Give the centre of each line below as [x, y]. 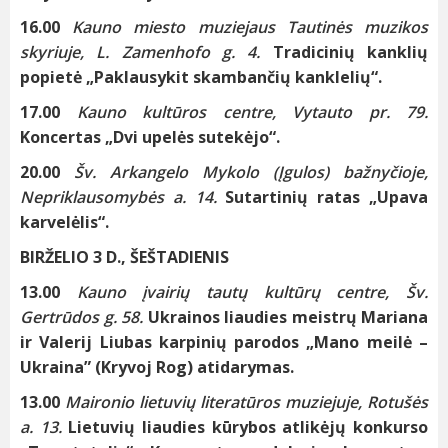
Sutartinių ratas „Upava [327, 197]
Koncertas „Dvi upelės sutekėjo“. [150, 137]
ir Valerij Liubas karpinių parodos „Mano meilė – [224, 342]
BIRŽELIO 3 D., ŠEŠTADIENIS [124, 257]
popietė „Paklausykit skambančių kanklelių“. [201, 77]
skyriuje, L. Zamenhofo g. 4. [146, 52]
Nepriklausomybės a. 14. [123, 197]
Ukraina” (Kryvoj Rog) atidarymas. [157, 367]
